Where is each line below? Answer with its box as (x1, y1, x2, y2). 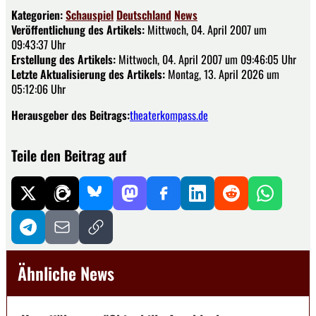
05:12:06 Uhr (11, 80, 66, 97)
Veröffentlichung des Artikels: (11, 20, 145, 38)
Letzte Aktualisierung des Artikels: (11, 65, 165, 83)
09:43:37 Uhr (11, 35, 66, 53)
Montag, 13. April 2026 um (165, 65, 279, 83)
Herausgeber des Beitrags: (11, 106, 130, 123)
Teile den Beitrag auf (11, 144, 126, 166)
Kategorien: (11, 6, 66, 23)
